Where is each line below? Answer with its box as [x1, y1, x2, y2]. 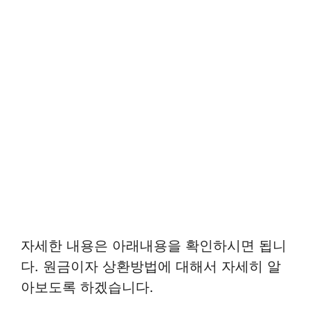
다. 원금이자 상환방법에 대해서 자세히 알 [21, 258, 281, 275]
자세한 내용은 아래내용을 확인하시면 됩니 [21, 237, 286, 255]
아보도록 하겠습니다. [21, 279, 154, 296]
